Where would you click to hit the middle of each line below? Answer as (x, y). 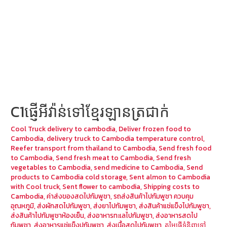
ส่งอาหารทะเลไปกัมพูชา (120, 216)
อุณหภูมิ (23, 206)
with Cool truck (35, 187)
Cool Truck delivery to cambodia (63, 129)
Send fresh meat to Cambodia (105, 158)
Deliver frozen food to (155, 129)
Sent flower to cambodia (102, 187)
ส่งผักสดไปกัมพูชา (64, 206)
